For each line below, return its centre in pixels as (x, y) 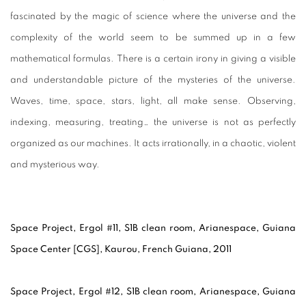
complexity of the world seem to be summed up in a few (153, 38)
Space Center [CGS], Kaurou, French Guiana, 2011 (121, 250)
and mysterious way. (55, 165)
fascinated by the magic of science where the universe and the (153, 17)
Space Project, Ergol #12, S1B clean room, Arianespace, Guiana (153, 292)
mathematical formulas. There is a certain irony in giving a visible (153, 59)
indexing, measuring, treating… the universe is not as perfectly (153, 123)
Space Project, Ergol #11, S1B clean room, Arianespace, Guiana (153, 228)
